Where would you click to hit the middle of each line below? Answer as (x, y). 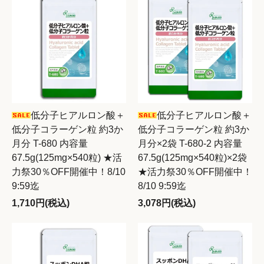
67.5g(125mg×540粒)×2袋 (192, 158)
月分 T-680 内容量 (50, 143)
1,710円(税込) (41, 203)
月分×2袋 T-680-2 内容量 (190, 143)
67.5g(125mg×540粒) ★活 (67, 158)
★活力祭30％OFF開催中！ (195, 172)
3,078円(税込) (167, 203)
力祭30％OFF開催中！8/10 (69, 172)
